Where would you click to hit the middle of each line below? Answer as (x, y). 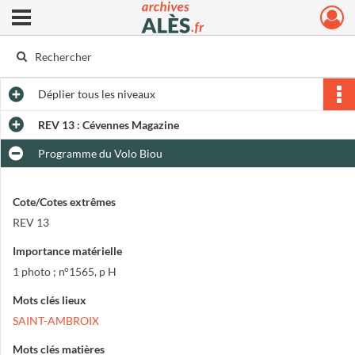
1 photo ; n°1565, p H (65, 271)
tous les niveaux (115, 94)
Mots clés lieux (50, 300)
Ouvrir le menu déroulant (74, 15)
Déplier (57, 94)
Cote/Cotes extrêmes (64, 202)
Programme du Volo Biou (100, 153)
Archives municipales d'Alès (170, 22)
